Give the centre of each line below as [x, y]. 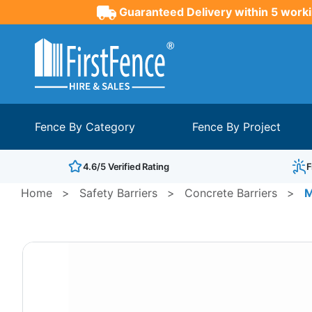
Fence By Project [237, 126]
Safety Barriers [118, 193]
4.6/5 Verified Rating [126, 166]
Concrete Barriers [231, 193]
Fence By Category [85, 126]
